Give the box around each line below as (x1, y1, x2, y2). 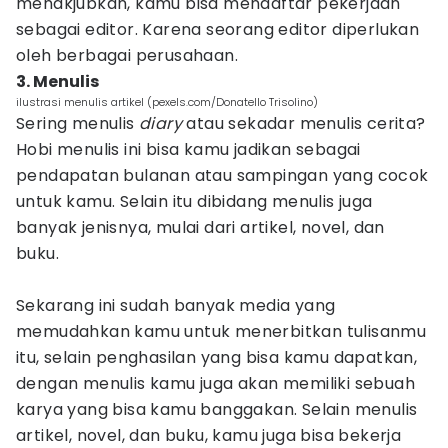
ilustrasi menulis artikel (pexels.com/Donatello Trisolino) (16, 94, 318, 110)
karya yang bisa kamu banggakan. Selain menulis (16, 398, 418, 421)
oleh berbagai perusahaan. (16, 44, 238, 67)
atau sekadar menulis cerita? (182, 112, 426, 135)
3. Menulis (16, 70, 99, 93)
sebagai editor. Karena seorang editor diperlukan (16, 18, 420, 41)
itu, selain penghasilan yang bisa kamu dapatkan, (16, 346, 418, 369)
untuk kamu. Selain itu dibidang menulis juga (16, 190, 373, 213)
